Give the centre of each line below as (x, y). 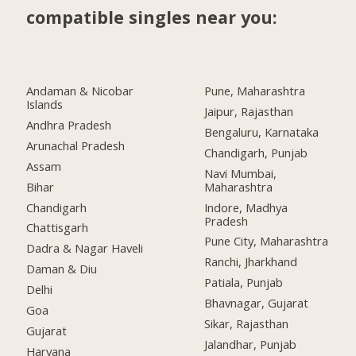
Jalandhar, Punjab (251, 344)
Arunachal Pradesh (76, 145)
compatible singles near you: (152, 17)
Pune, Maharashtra (255, 91)
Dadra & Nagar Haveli (85, 248)
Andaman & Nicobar (80, 91)
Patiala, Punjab (244, 282)
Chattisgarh (58, 228)
